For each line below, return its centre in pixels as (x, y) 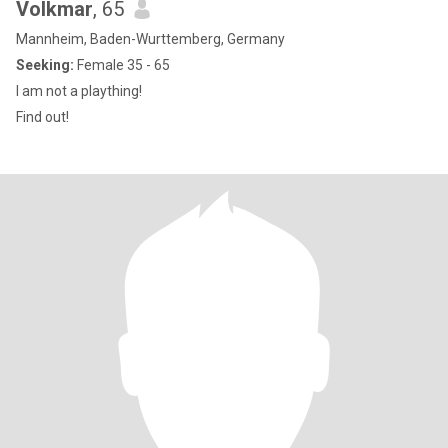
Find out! (42, 117)
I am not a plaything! (79, 91)
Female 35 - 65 (122, 65)
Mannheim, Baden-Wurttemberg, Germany (150, 39)
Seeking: (45, 65)
